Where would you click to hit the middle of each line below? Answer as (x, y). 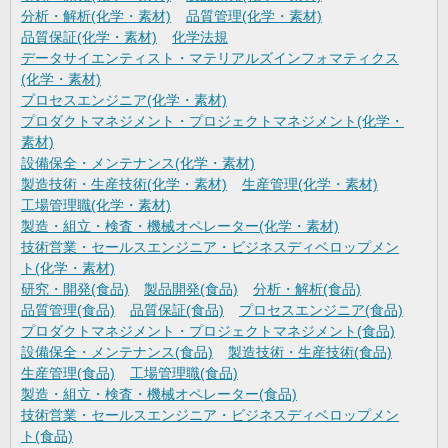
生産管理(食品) (68, 373)
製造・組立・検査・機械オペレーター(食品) (159, 394)
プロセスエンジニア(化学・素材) (124, 100)
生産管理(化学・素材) (310, 184)
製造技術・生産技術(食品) (310, 352)
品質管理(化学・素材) (254, 16)
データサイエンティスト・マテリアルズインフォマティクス (210, 58)
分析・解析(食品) (307, 289)
